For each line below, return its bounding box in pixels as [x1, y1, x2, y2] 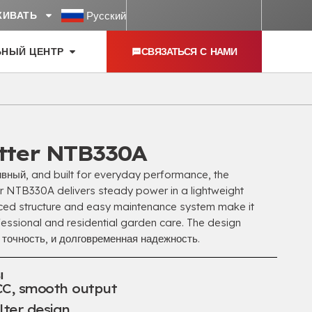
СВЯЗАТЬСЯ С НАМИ [141, 45, 237, 58]
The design [187, 216, 242, 229]
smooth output [18, 281, 117, 297]
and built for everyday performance [31, 168, 209, 181]
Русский [86, 8, 126, 22]
